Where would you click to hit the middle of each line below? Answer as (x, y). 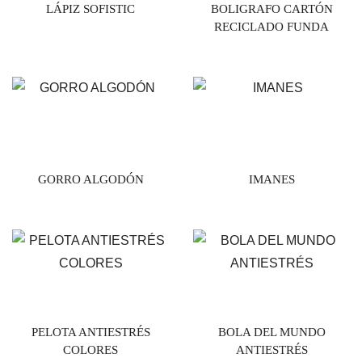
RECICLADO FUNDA (271, 26)
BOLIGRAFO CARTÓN (271, 8)
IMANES (271, 179)
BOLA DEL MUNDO (271, 332)
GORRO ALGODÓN (90, 179)
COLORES (90, 349)
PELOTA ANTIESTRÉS (90, 332)
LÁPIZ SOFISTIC (90, 8)
